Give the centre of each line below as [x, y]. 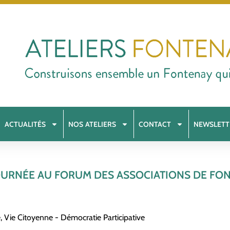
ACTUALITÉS [25, 124]
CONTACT [155, 124]
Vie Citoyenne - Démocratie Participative [74, 217]
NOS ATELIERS [92, 124]
